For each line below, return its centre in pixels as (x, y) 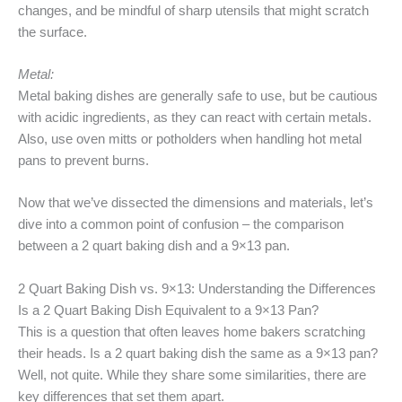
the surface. (52, 32)
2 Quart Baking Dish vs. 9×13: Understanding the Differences (197, 288)
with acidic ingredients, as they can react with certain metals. (195, 117)
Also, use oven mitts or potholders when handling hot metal (190, 139)
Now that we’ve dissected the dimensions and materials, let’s (196, 203)
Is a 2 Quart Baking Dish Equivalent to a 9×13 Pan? (168, 310)
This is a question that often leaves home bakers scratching (192, 332)
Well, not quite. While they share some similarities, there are (192, 375)
